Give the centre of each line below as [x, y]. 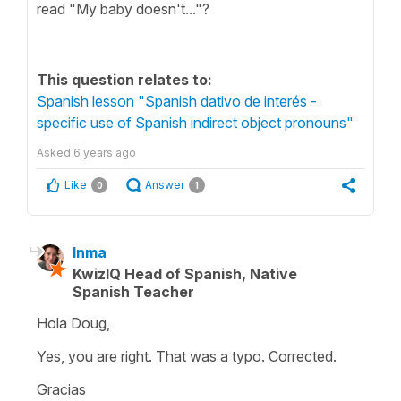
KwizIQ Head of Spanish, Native [185, 273]
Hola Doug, [73, 323]
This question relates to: [124, 79]
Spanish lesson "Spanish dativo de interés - [177, 101]
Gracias [61, 389]
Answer [165, 184]
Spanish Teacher [133, 291]
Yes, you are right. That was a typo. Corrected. [187, 356]
